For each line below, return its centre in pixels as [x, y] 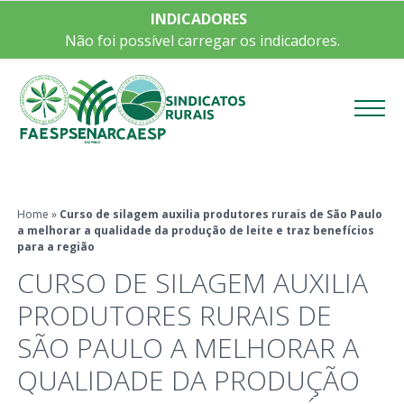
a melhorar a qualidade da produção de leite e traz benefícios [195, 230]
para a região [55, 246]
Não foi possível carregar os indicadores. [202, 41]
